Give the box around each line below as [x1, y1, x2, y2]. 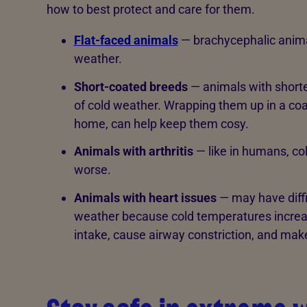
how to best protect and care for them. [46, 2, 255, 17]
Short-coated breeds [73, 79, 188, 94]
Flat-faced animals [73, 33, 178, 48]
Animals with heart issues [73, 190, 217, 205]
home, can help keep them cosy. [73, 116, 249, 131]
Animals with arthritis [73, 144, 193, 159]
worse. [73, 162, 111, 177]
